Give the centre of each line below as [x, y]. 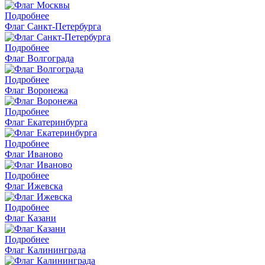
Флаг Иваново [34, 154]
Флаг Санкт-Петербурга [53, 26]
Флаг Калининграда [45, 250]
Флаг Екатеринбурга [46, 122]
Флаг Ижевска [34, 186]
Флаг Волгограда [39, 58]
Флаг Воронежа [36, 90]
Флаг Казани [30, 218]
